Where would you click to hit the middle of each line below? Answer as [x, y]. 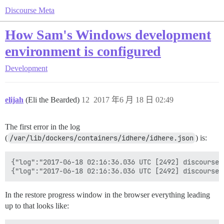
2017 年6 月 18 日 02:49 [133, 100]
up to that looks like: [37, 206]
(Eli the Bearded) [53, 100]
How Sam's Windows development [108, 35]
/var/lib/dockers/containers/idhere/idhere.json [101, 138]
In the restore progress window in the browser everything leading [107, 195]
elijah [14, 100]
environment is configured [83, 51]
